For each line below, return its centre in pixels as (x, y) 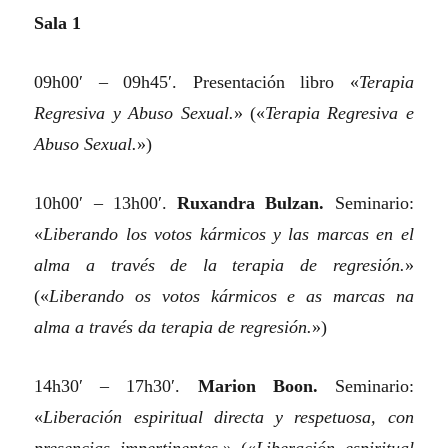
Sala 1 (58, 23)
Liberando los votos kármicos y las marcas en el (228, 234)
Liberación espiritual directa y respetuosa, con (228, 417)
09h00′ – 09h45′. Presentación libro (192, 82)
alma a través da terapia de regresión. (173, 327)
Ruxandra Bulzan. (251, 203)
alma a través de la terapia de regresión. (219, 265)
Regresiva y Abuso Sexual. (134, 113)
